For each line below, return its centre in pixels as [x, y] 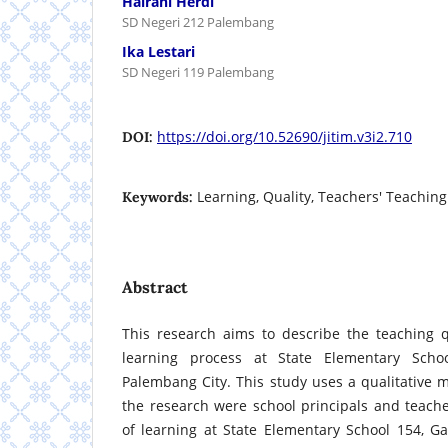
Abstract [155, 287]
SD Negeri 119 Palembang [198, 72]
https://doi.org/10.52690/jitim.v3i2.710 [284, 137]
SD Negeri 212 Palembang [198, 22]
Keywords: [159, 197]
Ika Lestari [158, 52]
